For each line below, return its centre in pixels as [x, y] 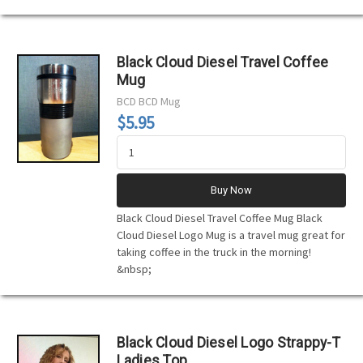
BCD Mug [159, 101]
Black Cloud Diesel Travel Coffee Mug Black [219, 218]
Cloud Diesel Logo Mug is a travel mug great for [231, 235]
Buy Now [231, 190]
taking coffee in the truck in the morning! [214, 252]
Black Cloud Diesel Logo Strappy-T [228, 342]
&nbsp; [134, 269]
